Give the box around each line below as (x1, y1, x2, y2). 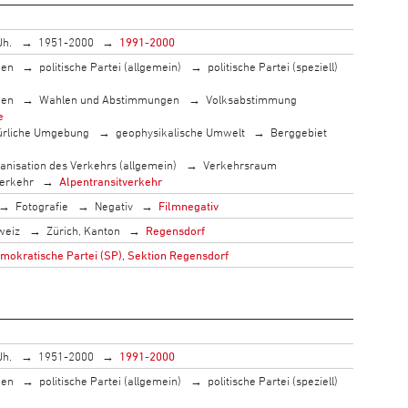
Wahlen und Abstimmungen (39, 91, 180, 107)
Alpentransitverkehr (59, 173, 163, 189)
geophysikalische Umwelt (115, 124, 245, 139)
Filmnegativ (158, 198, 219, 213)
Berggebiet (270, 124, 328, 139)
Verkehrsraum (202, 157, 277, 172)
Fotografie (15, 198, 69, 213)
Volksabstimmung (205, 91, 297, 107)
